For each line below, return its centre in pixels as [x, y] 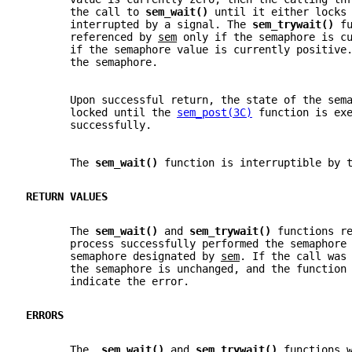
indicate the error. [108, 281]
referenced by [92, 37]
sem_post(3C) [214, 112]
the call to [86, 11]
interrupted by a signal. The [139, 24]
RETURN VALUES [67, 197]
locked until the [101, 112]
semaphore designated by [123, 256]
